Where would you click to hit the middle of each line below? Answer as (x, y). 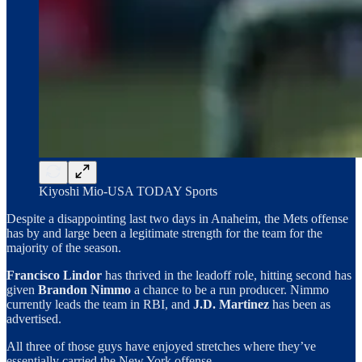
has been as (300, 304)
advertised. (34, 318)
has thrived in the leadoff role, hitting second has (228, 275)
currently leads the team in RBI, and (98, 304)
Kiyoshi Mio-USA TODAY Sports (128, 191)
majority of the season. (64, 247)
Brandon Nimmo (84, 289)
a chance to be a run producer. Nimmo (230, 289)
